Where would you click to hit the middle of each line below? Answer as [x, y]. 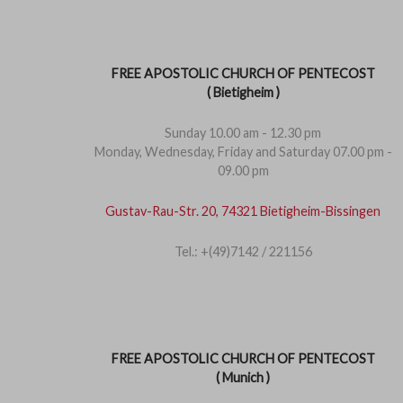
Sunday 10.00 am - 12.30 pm [243, 133]
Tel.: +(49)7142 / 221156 [243, 251]
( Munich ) [243, 377]
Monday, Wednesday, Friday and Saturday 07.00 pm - [243, 152]
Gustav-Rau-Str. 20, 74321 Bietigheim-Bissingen [243, 211]
